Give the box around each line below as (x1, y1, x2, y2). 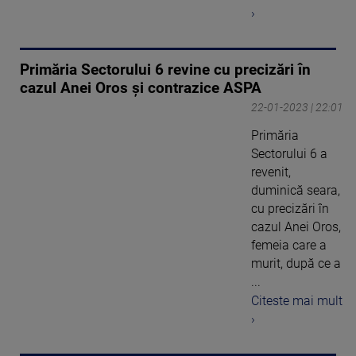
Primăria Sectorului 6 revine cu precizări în (20, 60, 311, 79)
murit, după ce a (251, 255, 341, 271)
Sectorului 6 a (251, 145, 327, 161)
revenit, (251, 164, 291, 180)
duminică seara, (251, 182, 340, 198)
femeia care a (251, 237, 327, 253)
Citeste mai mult (251, 293, 342, 309)
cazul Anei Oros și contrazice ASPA (20, 79, 261, 97)
